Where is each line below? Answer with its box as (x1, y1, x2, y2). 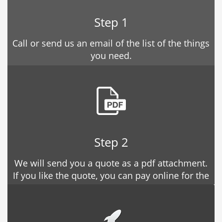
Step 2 (94, 134, 128, 151)
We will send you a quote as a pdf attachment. (14, 157, 208, 169)
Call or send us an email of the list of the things (12, 37, 210, 50)
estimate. (92, 182, 130, 194)
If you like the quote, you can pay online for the (13, 169, 209, 182)
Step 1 (94, 14, 128, 31)
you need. (90, 50, 132, 62)
